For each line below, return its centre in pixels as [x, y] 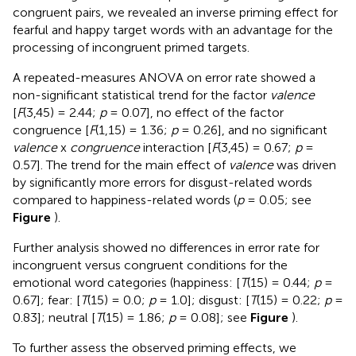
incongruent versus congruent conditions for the [150, 265]
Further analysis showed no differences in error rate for [166, 247]
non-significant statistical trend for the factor [141, 95]
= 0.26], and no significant [253, 130]
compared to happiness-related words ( [125, 199]
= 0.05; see [278, 199]
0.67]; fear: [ [46, 300]
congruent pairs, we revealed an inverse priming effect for [175, 12]
